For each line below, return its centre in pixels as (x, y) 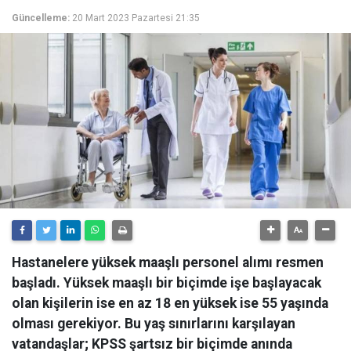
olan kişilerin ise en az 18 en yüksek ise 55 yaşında (170, 303)
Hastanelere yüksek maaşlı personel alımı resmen (168, 262)
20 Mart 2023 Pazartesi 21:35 (136, 18)
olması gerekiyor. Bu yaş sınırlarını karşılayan (154, 324)
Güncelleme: (41, 18)
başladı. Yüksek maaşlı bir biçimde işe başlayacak (166, 283)
